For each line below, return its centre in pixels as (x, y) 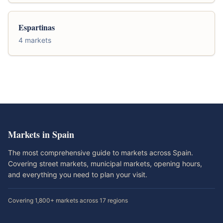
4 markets (35, 40)
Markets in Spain (41, 134)
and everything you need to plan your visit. (78, 174)
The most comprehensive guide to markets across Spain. (101, 153)
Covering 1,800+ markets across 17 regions (68, 200)
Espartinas (37, 27)
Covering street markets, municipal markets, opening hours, (105, 164)
